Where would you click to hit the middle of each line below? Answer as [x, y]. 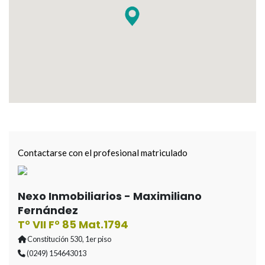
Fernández [48, 210]
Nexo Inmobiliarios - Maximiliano [110, 196]
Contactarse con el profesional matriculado [103, 153]
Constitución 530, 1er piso [69, 239]
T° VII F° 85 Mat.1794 [73, 224]
